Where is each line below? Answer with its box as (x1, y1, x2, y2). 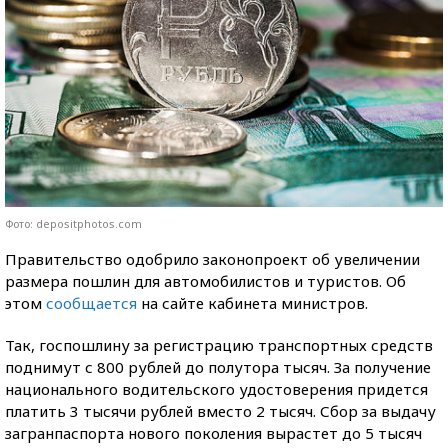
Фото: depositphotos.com (5, 215, 142, 231)
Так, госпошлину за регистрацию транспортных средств (5, 334, 433, 355)
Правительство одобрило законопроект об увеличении (5, 248, 420, 269)
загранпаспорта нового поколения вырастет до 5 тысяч (5, 422, 422, 443)
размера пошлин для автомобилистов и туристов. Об (5, 270, 406, 291)
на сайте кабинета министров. (137, 292, 368, 313)
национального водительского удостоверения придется (5, 378, 428, 399)
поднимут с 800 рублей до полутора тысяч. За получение (5, 356, 431, 377)
